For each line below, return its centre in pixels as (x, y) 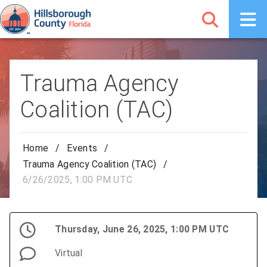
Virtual (69, 253)
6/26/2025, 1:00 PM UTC (78, 180)
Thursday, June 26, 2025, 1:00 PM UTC (142, 229)
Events (82, 148)
